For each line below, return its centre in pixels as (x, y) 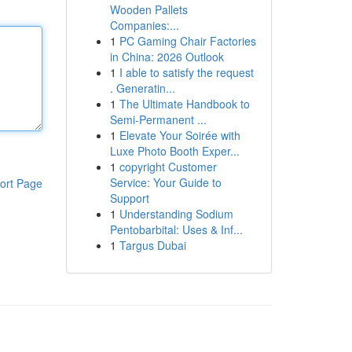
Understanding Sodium (176, 214)
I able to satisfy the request (186, 72)
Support (129, 198)
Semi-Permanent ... (158, 119)
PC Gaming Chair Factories (187, 41)
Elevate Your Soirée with (180, 135)
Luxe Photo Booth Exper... (174, 151)
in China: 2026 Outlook (167, 57)
